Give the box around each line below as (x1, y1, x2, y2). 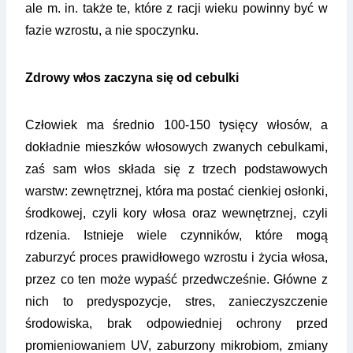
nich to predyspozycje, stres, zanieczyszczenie (25, 295, 328, 309)
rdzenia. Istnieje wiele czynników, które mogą (25, 229, 328, 243)
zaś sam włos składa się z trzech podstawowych (25, 162, 328, 176)
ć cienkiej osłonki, (228, 184, 329, 199)
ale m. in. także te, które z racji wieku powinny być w (25, 2, 328, 16)
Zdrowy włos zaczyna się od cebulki (25, 71, 239, 85)
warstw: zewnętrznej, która (25, 184, 173, 199)
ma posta (173, 184, 229, 199)
